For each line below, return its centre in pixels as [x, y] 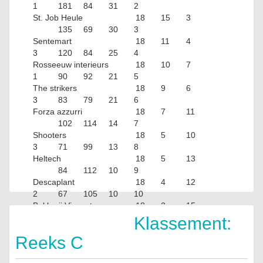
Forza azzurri [58, 112]
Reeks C [49, 243]
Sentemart [52, 41]
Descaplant [54, 182]
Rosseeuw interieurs [71, 65]
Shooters [50, 135]
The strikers [55, 88]
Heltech [47, 159]
